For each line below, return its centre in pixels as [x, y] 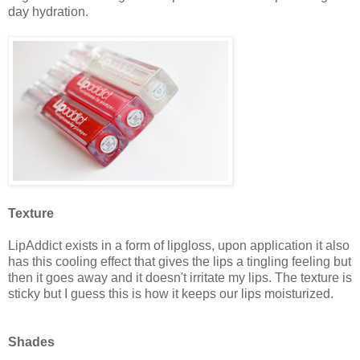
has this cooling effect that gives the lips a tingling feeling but [180, 261]
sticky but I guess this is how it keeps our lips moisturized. [171, 293]
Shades [31, 342]
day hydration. [48, 11]
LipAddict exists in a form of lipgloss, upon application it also [179, 245]
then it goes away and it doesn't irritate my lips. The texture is [180, 277]
